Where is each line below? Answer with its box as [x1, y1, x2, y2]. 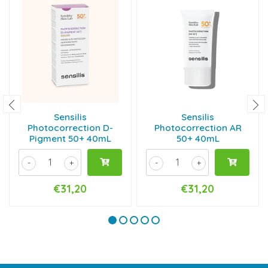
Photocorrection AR [154, 121, 242, 133]
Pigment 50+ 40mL [29, 132, 111, 144]
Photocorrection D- [28, 121, 113, 133]
